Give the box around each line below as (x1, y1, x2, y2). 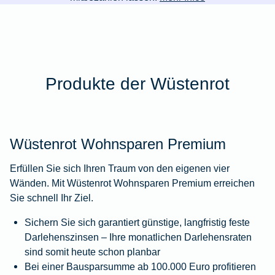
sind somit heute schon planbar (25, 246, 160, 258)
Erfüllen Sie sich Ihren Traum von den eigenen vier (10, 163, 230, 174)
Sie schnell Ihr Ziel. (10, 192, 93, 204)
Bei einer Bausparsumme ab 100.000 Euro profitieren (25, 261, 256, 273)
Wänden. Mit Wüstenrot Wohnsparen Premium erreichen (10, 177, 255, 189)
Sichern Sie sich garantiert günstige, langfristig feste (25, 217, 250, 228)
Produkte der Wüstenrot (45, 73, 230, 93)
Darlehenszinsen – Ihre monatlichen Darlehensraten (25, 231, 252, 243)
